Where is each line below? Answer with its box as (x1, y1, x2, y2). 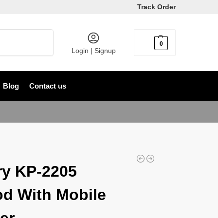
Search (31, 30, 51, 37)
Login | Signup (71, 47, 116, 54)
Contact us (29, 82, 66, 90)
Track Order (137, 3, 176, 11)
